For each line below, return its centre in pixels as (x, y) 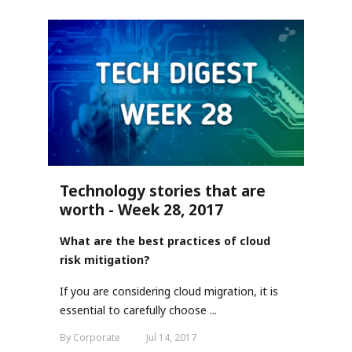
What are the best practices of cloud (165, 240)
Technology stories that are (163, 191)
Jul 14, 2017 (171, 337)
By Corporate (91, 337)
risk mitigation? (105, 259)
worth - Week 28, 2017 (141, 209)
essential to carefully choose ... (138, 310)
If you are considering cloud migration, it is (169, 291)
